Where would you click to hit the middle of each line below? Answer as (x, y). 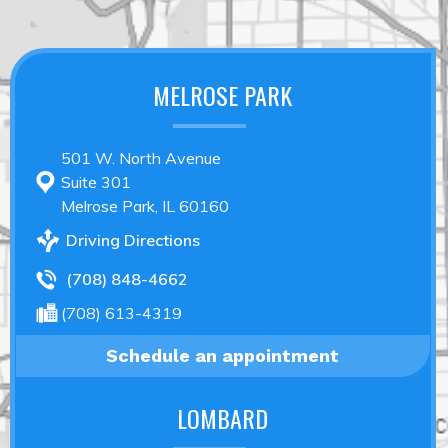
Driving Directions (133, 239)
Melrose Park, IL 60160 (145, 205)
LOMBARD (223, 417)
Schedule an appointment (223, 355)
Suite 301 (96, 181)
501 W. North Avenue (141, 157)
